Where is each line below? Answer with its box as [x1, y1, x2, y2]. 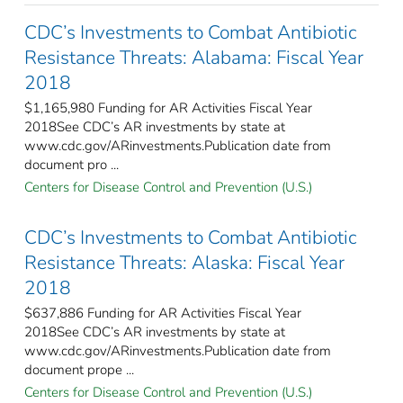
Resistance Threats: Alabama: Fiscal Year [24, 44, 363, 70]
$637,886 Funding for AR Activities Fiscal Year [24, 303, 301, 322]
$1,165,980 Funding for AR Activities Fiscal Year [24, 98, 312, 117]
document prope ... [24, 360, 134, 379]
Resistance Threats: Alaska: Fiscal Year [24, 249, 345, 275]
